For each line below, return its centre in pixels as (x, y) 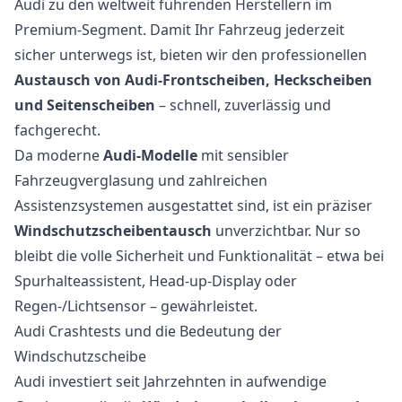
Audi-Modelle (150, 156)
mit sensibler (243, 156)
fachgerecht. (57, 131)
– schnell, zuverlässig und (243, 105)
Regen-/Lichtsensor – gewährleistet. (136, 306)
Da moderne (59, 156)
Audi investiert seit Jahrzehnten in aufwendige (170, 382)
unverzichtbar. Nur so (286, 231)
